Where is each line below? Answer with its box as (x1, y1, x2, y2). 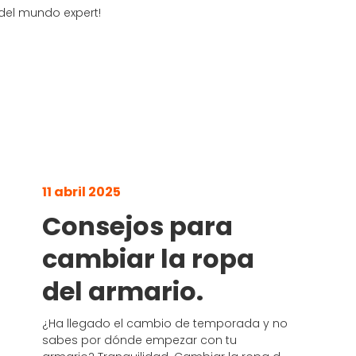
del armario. (42, 273, 204, 309)
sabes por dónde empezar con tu (42, 331, 238, 348)
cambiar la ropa (42, 240, 255, 277)
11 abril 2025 (42, 182, 122, 201)
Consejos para (42, 207, 234, 244)
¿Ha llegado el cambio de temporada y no (42, 315, 288, 331)
